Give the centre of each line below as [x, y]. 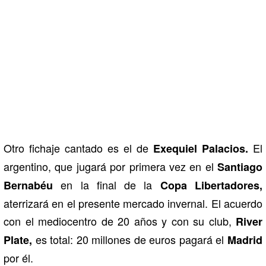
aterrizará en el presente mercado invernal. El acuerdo [133, 203]
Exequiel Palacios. [201, 148]
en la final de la [107, 184]
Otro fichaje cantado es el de [78, 148]
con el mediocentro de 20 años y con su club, [120, 221]
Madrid [245, 240]
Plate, [18, 240]
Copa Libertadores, [211, 185]
